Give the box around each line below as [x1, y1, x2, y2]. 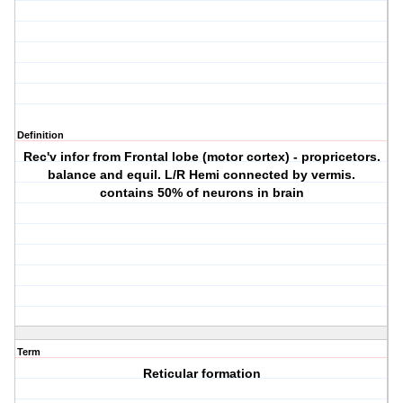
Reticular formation [142, 366, 261, 381]
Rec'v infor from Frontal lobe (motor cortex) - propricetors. [22, 149, 381, 165]
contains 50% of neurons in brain [99, 185, 304, 201]
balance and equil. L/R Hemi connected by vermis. [48, 167, 356, 183]
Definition [17, 130, 64, 141]
